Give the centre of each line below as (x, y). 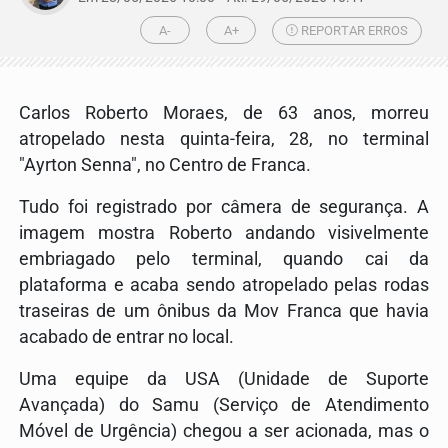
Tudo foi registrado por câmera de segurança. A (224, 207)
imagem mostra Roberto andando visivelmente (224, 233)
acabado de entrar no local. (128, 337)
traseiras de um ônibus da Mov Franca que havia (224, 311)
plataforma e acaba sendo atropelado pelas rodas (224, 285)
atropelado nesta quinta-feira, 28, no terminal (224, 139)
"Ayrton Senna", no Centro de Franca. (167, 165)
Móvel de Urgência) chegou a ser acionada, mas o (224, 431)
